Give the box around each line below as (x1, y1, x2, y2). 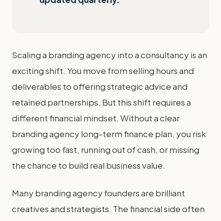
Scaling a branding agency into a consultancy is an (12, 49, 207, 60)
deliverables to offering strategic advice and (12, 81, 187, 92)
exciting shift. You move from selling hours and (12, 65, 194, 76)
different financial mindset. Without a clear (12, 112, 180, 123)
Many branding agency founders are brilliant (12, 187, 185, 198)
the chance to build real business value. (12, 160, 165, 171)
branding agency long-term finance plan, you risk (12, 128, 206, 139)
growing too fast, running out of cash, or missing (12, 144, 199, 155)
